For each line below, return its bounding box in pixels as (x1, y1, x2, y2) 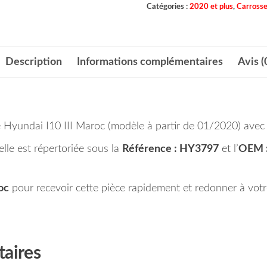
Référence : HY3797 (122, 143, 219, 154)
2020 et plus (189, 2, 233, 10)
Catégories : (146, 2, 190, 10)
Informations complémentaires (76, 56, 223, 67)
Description (5, 56, 62, 67)
